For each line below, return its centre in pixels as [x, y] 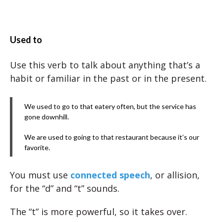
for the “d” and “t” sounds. [65, 188]
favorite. [37, 147]
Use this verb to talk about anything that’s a [105, 65]
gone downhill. [47, 117]
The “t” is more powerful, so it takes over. [99, 212]
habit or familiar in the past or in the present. [108, 78]
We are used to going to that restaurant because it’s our [112, 137]
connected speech [110, 175]
